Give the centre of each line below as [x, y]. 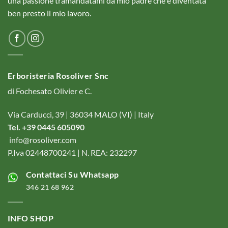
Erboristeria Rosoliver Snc [59, 76]
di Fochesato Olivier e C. [50, 91]
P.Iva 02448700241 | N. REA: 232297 [72, 152]
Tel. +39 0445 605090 [46, 127]
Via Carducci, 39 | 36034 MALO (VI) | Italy [81, 114]
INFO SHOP [31, 218]
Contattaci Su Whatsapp [73, 174]
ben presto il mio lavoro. [49, 13]
